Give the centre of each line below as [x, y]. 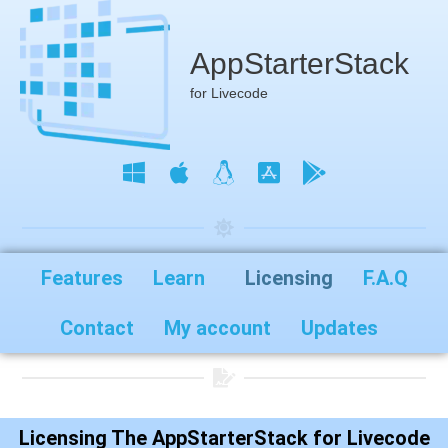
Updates [339, 328]
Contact [97, 328]
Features [81, 278]
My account [217, 328]
